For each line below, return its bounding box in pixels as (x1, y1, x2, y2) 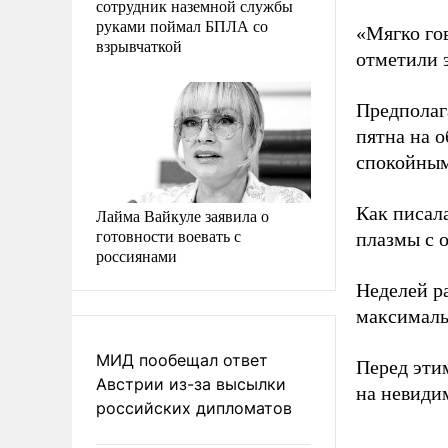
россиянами (96, 244, 177, 266)
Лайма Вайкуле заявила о (96, 204, 269, 226)
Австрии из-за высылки (96, 373, 286, 394)
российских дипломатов (96, 397, 292, 418)
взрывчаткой (96, 34, 182, 56)
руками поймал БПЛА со (96, 14, 268, 36)
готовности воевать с (96, 224, 241, 246)
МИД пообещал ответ (96, 349, 268, 370)
